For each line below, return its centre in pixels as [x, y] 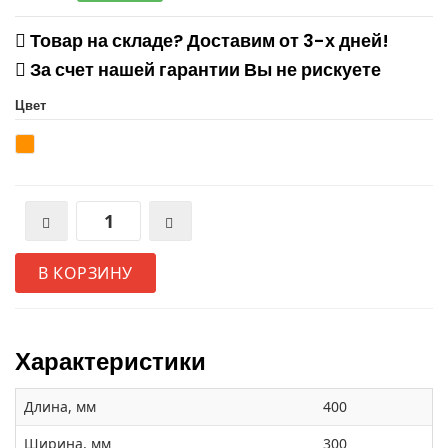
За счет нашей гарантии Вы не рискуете [203, 70]
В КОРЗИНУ [85, 273]
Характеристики [110, 362]
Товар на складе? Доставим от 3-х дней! [207, 41]
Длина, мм [60, 407]
